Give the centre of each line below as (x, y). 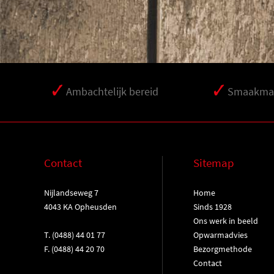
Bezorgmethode (222, 249)
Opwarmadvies (220, 235)
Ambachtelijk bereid (112, 91)
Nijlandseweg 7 (71, 193)
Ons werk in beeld (225, 221)
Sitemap (213, 163)
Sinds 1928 (212, 207)
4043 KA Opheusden (80, 207)
